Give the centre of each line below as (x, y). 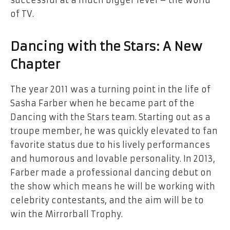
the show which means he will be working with (113, 187)
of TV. (22, 14)
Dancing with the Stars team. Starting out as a (110, 117)
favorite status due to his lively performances (110, 145)
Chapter (35, 64)
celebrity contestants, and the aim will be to (107, 200)
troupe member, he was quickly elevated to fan (114, 131)
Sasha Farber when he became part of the (102, 103)
